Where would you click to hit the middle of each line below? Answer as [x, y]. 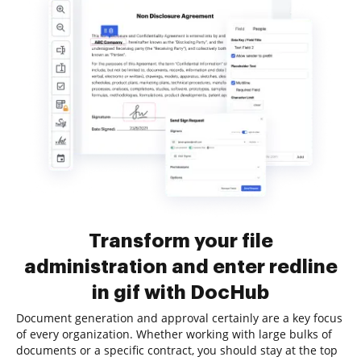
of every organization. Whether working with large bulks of [174, 334]
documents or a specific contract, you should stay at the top [177, 350]
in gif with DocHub [180, 293]
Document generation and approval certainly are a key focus [179, 318]
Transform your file [180, 241]
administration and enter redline [180, 267]
